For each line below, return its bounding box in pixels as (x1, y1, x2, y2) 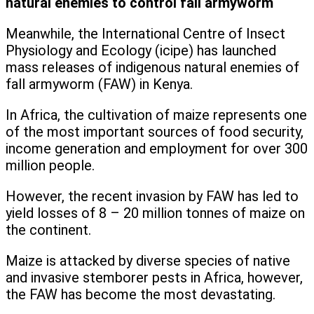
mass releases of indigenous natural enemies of (6, 59, 299, 76)
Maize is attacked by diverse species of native (6, 252, 290, 270)
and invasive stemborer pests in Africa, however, (6, 269, 303, 287)
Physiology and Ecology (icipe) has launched (6, 42, 276, 60)
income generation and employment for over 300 (6, 140, 308, 158)
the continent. (6, 221, 91, 239)
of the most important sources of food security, (6, 123, 303, 141)
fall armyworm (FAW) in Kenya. (6, 76, 193, 93)
